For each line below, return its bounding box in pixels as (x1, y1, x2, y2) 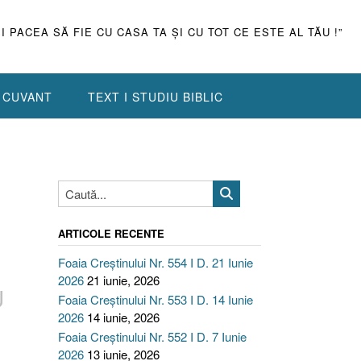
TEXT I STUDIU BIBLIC (88, 89, 223, 105)
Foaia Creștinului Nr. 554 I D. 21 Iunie (57, 254, 253, 271)
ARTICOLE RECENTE (57, 226, 164, 241)
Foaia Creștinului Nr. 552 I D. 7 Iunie (57, 328, 247, 345)
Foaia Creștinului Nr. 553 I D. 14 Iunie (57, 291, 253, 308)
